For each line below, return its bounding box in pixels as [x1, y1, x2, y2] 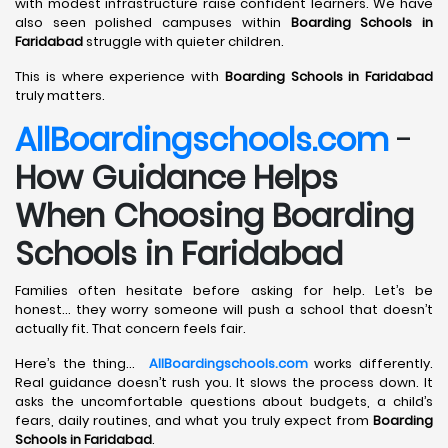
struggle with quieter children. [83, 32, 284, 51]
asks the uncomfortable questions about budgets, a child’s [15, 392, 433, 411]
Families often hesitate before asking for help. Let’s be [15, 281, 433, 300]
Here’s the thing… [15, 354, 149, 373]
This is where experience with [15, 67, 225, 86]
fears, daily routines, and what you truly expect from [15, 411, 373, 430]
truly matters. [15, 86, 105, 105]
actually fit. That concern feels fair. [15, 319, 246, 338]
